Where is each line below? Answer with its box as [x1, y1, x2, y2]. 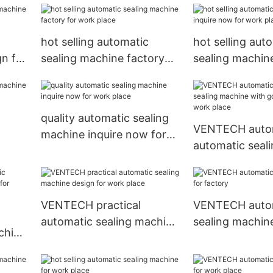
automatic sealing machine [40, 215, 179, 228]
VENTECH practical [40, 199, 141, 211]
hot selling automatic [40, 35, 149, 49]
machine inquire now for [40, 128, 166, 141]
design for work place [40, 232, 153, 244]
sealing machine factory [40, 52, 165, 65]
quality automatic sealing [40, 112, 169, 125]
